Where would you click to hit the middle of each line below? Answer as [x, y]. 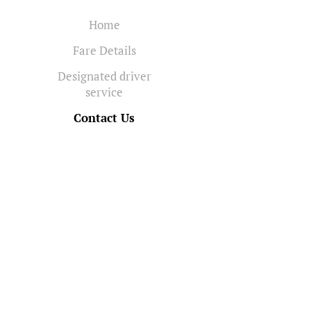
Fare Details [104, 50]
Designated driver [104, 76]
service [104, 92]
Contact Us [104, 117]
